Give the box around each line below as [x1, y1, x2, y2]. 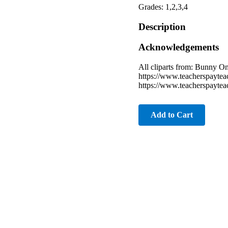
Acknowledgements [138, 42, 219, 53]
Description [138, 21, 186, 32]
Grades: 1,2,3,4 [138, 2, 188, 11]
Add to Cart [151, 110, 193, 120]
